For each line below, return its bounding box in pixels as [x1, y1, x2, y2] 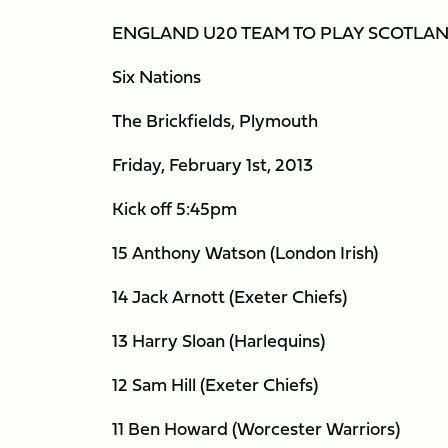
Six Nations [112, 63, 201, 90]
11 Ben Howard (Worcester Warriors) [112, 415, 400, 442]
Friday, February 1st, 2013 [112, 151, 313, 178]
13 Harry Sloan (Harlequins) [112, 327, 325, 354]
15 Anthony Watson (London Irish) [112, 239, 378, 266]
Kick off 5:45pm [112, 195, 237, 222]
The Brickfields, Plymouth [112, 107, 318, 134]
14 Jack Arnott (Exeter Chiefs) [112, 283, 347, 310]
